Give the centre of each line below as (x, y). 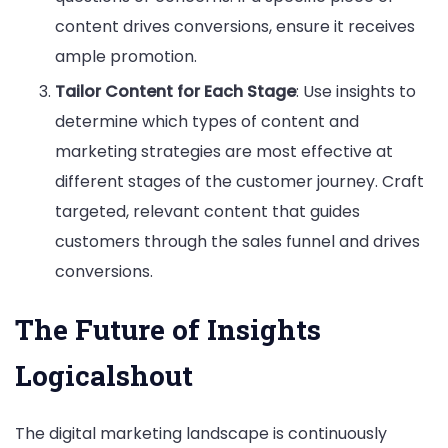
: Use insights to (356, 91)
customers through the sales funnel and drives (237, 241)
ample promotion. (126, 56)
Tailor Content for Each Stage (175, 91)
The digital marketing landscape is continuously (201, 433)
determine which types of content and (207, 121)
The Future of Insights (168, 329)
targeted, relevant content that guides (207, 211)
